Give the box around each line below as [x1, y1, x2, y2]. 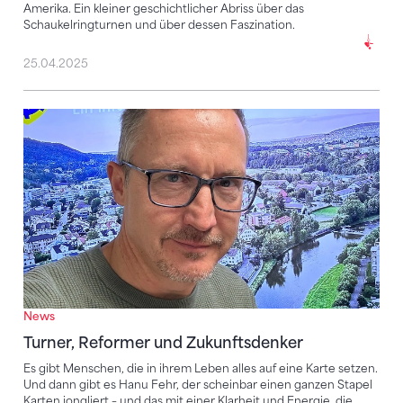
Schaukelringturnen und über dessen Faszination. [23, 18, 295, 32]
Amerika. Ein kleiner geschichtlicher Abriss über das [23, 2, 304, 16]
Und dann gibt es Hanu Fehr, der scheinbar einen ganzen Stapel [23, 378, 372, 392]
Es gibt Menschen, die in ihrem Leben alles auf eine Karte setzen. [23, 362, 378, 376]
